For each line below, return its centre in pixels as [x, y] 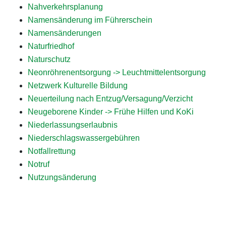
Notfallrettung [52, 151]
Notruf [39, 164]
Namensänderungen [65, 33]
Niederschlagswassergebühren [84, 138]
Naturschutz [49, 59]
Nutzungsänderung [62, 177]
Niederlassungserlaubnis [73, 125]
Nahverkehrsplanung [65, 7]
